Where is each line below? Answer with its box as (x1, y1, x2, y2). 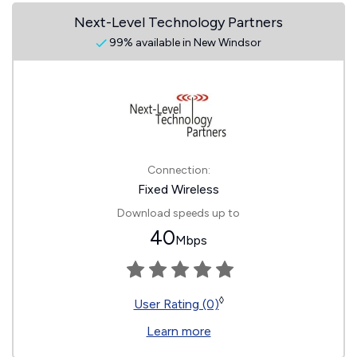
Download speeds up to (117, 206, 240, 220)
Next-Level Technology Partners (74, 14, 283, 31)
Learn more (146, 324, 211, 339)
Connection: (147, 163, 210, 177)
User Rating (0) (133, 296, 219, 312)
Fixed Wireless (138, 182, 219, 197)
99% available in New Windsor (107, 36, 261, 49)
